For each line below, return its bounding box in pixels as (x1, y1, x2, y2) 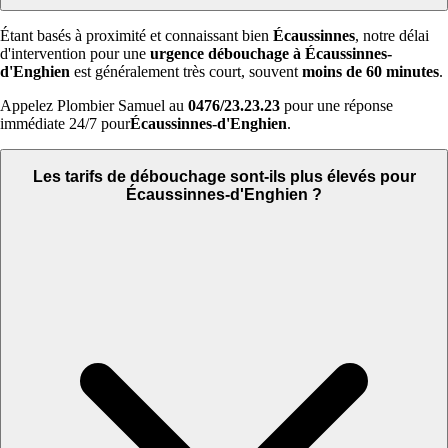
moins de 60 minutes (302, 63, 439, 81)
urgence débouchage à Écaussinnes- (150, 45, 392, 63)
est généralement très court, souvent (70, 63, 302, 81)
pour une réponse (280, 97, 393, 115)
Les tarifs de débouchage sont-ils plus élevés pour (32, 167, 416, 185)
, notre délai (355, 27, 429, 45)
